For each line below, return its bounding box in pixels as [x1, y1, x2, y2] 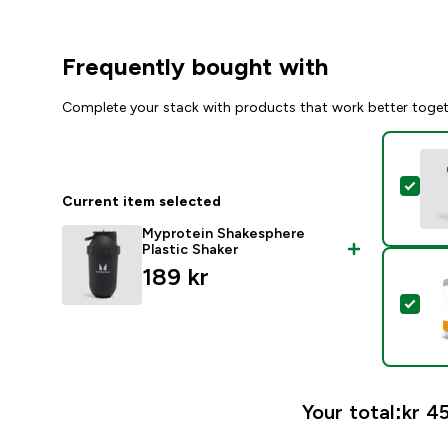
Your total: [302, 401, 403, 424]
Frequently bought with [62, 53, 328, 81]
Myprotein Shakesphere [142, 225, 305, 242]
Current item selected [62, 193, 221, 210]
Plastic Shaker [142, 241, 238, 258]
